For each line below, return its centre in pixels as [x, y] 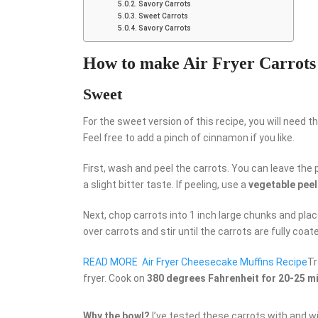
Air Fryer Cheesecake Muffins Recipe [225, 262]
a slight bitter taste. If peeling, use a [166, 184]
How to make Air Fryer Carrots [199, 63]
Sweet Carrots [163, 16]
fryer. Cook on [115, 278]
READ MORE [110, 262]
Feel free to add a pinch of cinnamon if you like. [189, 137]
